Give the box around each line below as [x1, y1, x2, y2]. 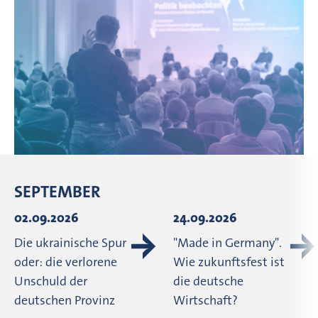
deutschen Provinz [14, 292, 115, 309]
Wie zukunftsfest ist [173, 253, 285, 270]
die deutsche [173, 273, 243, 290]
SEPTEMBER [14, 180, 101, 203]
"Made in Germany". [173, 234, 282, 251]
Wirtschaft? [173, 292, 238, 309]
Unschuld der [14, 273, 87, 290]
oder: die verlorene [14, 253, 117, 270]
